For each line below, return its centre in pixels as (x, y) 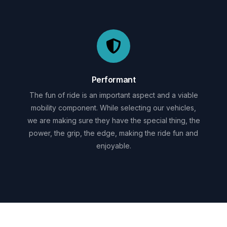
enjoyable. (113, 145)
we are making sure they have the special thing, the (113, 120)
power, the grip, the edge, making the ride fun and (113, 133)
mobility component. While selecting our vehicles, (113, 107)
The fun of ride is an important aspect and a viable (113, 95)
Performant (113, 79)
